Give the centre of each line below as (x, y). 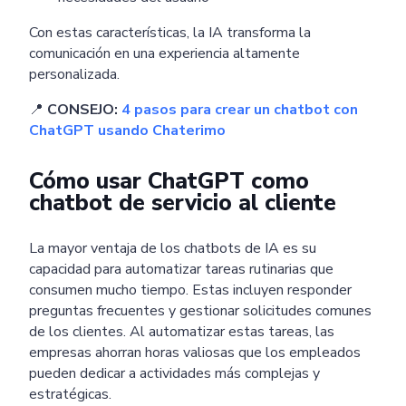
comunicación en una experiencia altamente (164, 53)
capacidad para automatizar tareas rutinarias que (181, 269)
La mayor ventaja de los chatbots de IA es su (173, 248)
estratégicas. (70, 394)
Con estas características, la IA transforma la (170, 32)
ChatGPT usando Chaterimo (127, 130)
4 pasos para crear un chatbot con (240, 109)
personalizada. (74, 74)
